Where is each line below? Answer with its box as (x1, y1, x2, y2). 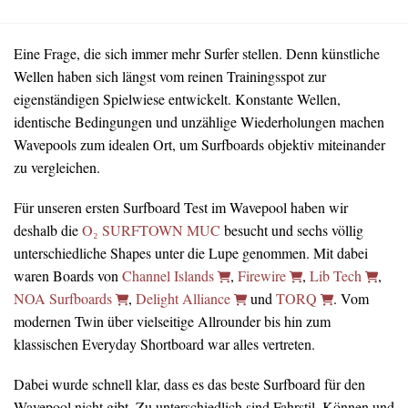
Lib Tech (306, 265, 365, 285)
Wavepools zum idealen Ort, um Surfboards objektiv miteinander (14, 134, 385, 154)
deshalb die (14, 219, 82, 240)
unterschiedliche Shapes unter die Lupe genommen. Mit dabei (14, 242, 368, 262)
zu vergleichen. (14, 157, 100, 177)
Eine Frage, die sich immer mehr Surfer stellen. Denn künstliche (14, 43, 380, 63)
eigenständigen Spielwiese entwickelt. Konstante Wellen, (14, 88, 341, 108)
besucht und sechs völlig (220, 219, 363, 240)
